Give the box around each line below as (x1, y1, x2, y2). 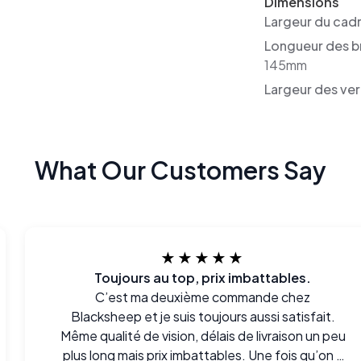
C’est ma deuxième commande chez (95, 288, 311, 305)
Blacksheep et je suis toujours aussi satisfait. (70, 308, 335, 325)
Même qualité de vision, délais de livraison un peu (60, 327, 346, 344)
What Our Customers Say (35, 155, 326, 185)
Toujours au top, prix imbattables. (94, 269, 312, 286)
